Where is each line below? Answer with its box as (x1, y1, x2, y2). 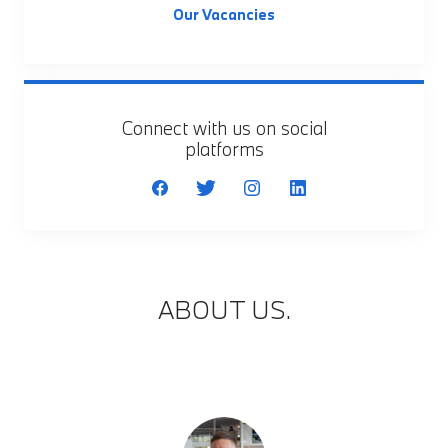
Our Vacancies (173, 5, 275, 24)
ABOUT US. (157, 293, 291, 326)
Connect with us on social (121, 116, 327, 140)
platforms (184, 137, 264, 161)
